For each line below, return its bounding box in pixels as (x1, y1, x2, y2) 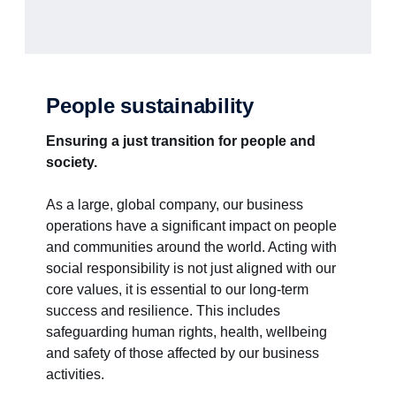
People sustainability (46, 94, 254, 118)
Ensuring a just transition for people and (46, 133, 316, 148)
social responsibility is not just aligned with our (46, 261, 336, 276)
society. (46, 155, 97, 170)
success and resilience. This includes (46, 303, 280, 318)
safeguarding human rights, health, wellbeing (46, 324, 327, 339)
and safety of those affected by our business (46, 346, 319, 361)
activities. (46, 367, 104, 382)
